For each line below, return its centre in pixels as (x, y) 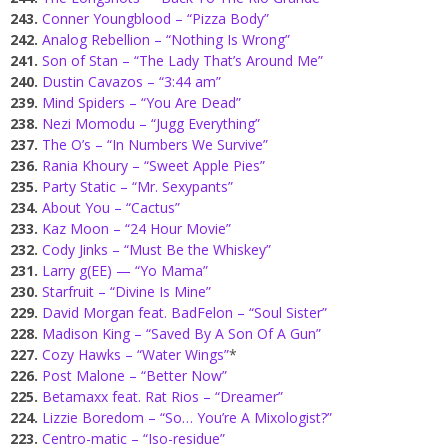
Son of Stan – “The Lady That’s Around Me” (182, 61)
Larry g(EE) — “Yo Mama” (125, 271)
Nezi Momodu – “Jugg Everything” (151, 124)
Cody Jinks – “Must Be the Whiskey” (156, 250)
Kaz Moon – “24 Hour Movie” (136, 229)
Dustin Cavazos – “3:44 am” (131, 82)
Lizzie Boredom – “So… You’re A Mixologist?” (187, 418)
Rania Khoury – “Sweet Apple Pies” (153, 166)
